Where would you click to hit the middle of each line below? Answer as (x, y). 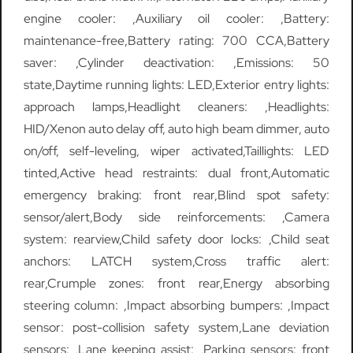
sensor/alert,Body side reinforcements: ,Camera (176, 217)
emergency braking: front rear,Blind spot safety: (176, 195)
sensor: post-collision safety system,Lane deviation (176, 328)
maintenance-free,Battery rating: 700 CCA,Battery (176, 41)
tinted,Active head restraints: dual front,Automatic (176, 173)
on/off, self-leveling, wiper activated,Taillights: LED (176, 151)
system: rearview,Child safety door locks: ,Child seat (176, 240)
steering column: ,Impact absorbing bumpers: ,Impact (176, 306)
